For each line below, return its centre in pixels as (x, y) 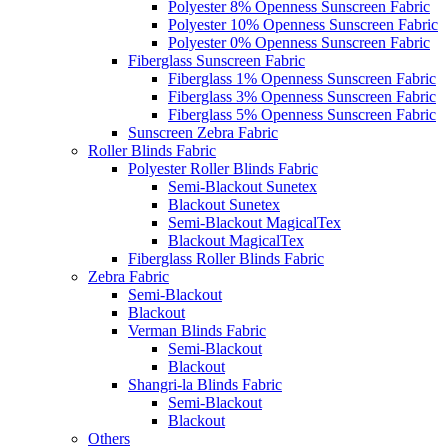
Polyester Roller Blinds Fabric (223, 168)
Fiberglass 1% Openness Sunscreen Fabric (302, 78)
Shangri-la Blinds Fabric (205, 384)
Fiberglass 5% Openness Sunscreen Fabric (302, 114)
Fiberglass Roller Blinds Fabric (226, 258)
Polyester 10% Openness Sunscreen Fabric (303, 24)
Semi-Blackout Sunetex (242, 186)
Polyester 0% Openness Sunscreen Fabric (299, 42)
